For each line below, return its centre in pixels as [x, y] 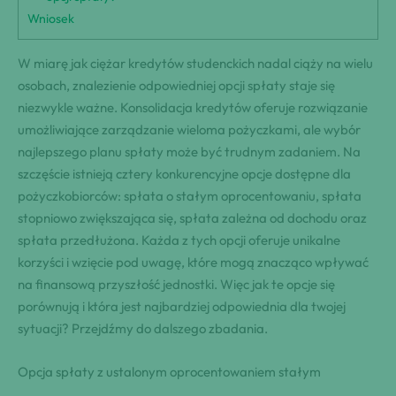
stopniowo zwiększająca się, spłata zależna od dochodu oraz [192, 218]
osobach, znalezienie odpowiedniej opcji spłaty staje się [176, 86]
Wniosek [51, 19]
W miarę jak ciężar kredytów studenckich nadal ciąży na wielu [195, 64]
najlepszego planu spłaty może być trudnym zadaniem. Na [189, 152]
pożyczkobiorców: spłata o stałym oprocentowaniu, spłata [190, 196]
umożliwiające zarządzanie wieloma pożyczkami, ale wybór [189, 130]
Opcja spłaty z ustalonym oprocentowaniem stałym [169, 372]
